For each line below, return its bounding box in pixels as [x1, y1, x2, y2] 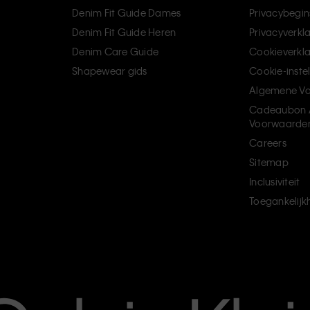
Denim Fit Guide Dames [72, 6, 181, 19]
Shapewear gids [72, 64, 147, 77]
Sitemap [249, 155, 289, 168]
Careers [249, 136, 286, 149]
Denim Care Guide [72, 44, 158, 57]
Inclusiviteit [249, 174, 300, 188]
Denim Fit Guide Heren [72, 25, 176, 38]
